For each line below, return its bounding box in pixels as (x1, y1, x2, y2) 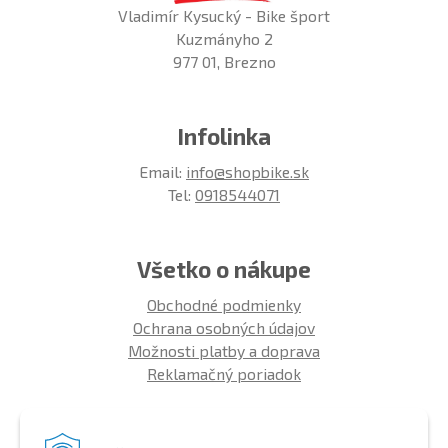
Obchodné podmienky (147, 295, 301, 315)
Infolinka (177, 123, 271, 151)
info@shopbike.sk (186, 162, 309, 182)
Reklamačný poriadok (147, 364, 301, 384)
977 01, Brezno (172, 52, 276, 72)
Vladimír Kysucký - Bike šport (118, 6, 330, 26)
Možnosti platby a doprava (128, 341, 320, 361)
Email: (139, 162, 186, 182)
